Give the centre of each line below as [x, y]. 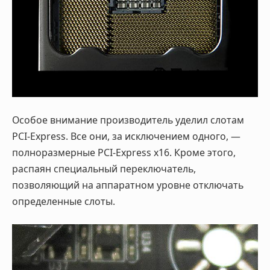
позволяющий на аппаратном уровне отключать [128, 185]
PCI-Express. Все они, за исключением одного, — [126, 136]
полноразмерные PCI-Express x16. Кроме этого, [124, 152]
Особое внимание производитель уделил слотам [128, 120]
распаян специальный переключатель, [104, 168]
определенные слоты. [64, 201]
